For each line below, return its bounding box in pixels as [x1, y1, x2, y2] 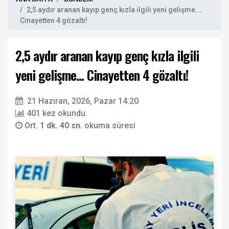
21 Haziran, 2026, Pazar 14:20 [27, 96, 139, 106]
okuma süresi [84, 121, 135, 131]
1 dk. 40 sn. [40, 121, 84, 131]
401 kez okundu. [27, 108, 87, 119]
